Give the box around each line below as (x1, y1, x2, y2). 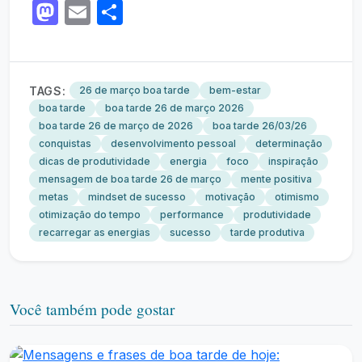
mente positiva (241, 173, 312, 185)
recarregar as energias (39, 226, 150, 238)
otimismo (275, 191, 319, 203)
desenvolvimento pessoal (111, 137, 236, 149)
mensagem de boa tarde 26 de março (39, 173, 221, 185)
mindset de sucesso (88, 191, 186, 203)
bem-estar (208, 84, 261, 96)
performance (160, 208, 224, 221)
